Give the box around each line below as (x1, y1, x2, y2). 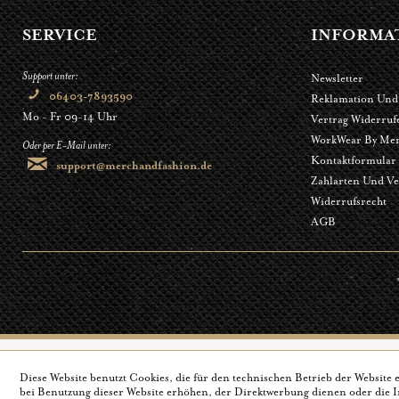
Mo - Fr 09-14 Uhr (22, 109, 118, 124)
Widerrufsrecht (310, 193, 387, 208)
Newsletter (310, 70, 363, 85)
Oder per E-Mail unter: (22, 137, 111, 152)
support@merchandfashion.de (55, 159, 212, 174)
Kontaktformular (310, 152, 396, 167)
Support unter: (22, 68, 78, 83)
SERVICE (22, 24, 97, 45)
